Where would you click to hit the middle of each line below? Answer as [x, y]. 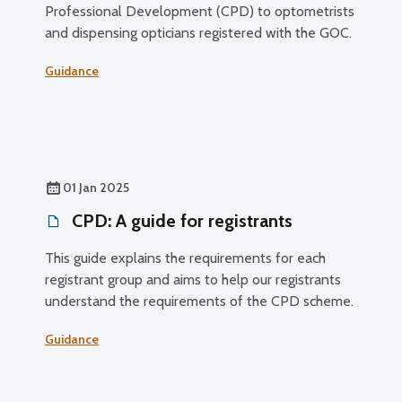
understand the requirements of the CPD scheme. [199, 301]
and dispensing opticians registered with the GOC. [198, 32]
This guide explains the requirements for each [185, 258]
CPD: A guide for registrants [180, 220]
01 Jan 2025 [96, 187]
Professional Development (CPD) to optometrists [200, 11]
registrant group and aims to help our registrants [193, 279]
